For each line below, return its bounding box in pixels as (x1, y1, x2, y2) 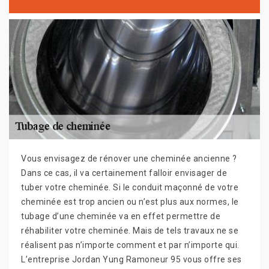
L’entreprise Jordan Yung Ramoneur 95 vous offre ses (21, 255, 242, 264)
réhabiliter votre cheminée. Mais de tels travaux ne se (21, 226, 238, 235)
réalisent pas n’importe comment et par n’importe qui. (21, 240, 240, 250)
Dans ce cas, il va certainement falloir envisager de (21, 168, 227, 178)
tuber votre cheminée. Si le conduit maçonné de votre (21, 183, 238, 192)
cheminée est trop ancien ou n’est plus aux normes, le (21, 197, 239, 207)
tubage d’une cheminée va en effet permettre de (21, 211, 220, 221)
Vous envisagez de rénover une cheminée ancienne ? (21, 154, 237, 163)
